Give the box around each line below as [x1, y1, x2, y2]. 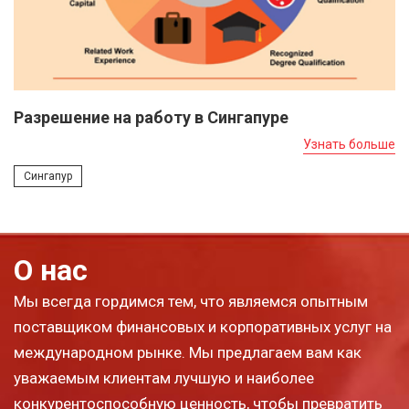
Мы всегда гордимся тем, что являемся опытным [14, 291, 368, 310]
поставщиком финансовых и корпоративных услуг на [14, 317, 392, 336]
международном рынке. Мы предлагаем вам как [14, 342, 362, 362]
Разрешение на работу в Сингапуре [14, 107, 288, 127]
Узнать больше [303, 136, 395, 152]
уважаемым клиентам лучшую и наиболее [14, 368, 314, 387]
